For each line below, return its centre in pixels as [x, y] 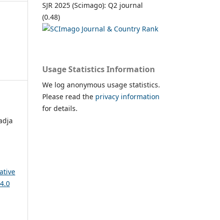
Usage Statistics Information [99, 69]
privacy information [127, 96]
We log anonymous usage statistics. [101, 84]
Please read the [69, 96]
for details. [60, 108]
